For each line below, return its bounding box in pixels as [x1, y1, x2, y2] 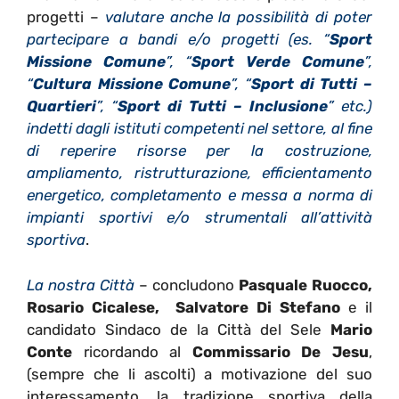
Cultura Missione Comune [33, 75, 232, 94]
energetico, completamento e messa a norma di [27, 186, 372, 205]
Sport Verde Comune [191, 53, 364, 71]
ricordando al [72, 342, 192, 361]
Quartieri [27, 97, 96, 116]
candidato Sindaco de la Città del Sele [27, 320, 330, 338]
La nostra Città [27, 275, 134, 294]
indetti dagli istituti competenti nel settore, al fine [27, 119, 372, 138]
